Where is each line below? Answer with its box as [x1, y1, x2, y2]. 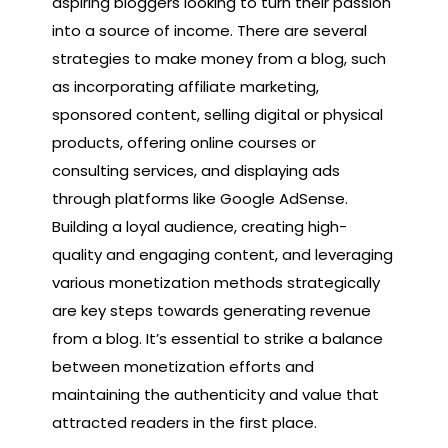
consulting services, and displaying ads [52, 160, 340, 182]
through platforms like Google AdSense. [52, 188, 348, 210]
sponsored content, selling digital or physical [52, 104, 383, 126]
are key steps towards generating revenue [52, 300, 371, 322]
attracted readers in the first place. [52, 412, 317, 434]
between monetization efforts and [52, 356, 314, 378]
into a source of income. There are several [52, 20, 367, 42]
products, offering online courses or [52, 132, 316, 154]
